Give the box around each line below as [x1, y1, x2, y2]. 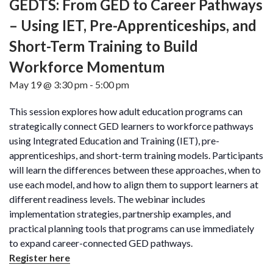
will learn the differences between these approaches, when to [9, 163, 261, 175]
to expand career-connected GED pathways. [9, 236, 193, 249]
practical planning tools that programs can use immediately [9, 222, 254, 234]
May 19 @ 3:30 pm [9, 78, 88, 90]
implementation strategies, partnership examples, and [9, 207, 231, 219]
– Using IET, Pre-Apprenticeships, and [9, 16, 257, 34]
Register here [9, 251, 70, 263]
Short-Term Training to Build [9, 37, 198, 55]
